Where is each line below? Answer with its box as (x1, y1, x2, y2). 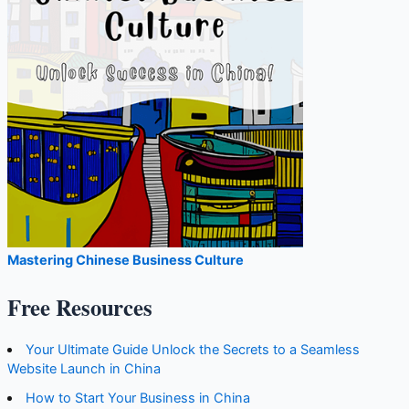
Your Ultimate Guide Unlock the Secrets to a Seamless (26, 341, 361, 358)
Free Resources (6, 290, 152, 324)
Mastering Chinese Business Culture (6, 252, 244, 269)
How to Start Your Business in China (26, 389, 251, 406)
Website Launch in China (6, 360, 161, 377)
